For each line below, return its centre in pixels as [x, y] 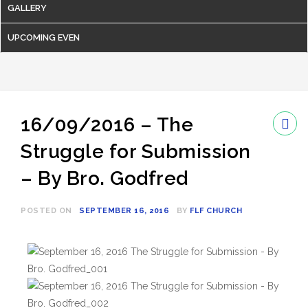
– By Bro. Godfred [104, 178]
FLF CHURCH [216, 211]
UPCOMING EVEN [44, 37]
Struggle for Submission [136, 152]
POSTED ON [47, 211]
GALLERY [27, 8]
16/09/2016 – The [107, 125]
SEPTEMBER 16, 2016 [124, 211]
